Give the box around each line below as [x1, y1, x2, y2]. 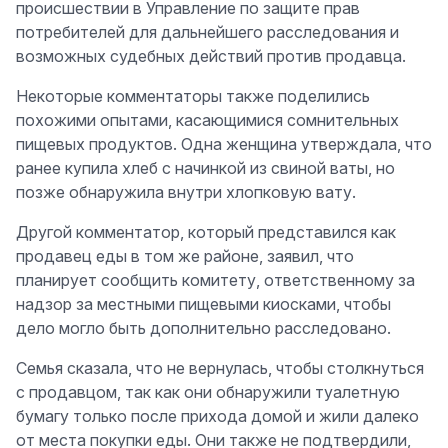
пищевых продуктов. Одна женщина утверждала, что [16, 134, 432, 155]
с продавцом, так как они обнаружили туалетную [16, 382, 400, 403]
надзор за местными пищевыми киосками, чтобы [16, 294, 391, 315]
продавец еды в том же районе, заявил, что [16, 246, 354, 267]
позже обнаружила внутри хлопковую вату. [16, 182, 356, 203]
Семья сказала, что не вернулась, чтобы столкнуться [16, 358, 424, 379]
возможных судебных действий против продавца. [16, 46, 406, 67]
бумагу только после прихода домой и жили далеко [16, 406, 419, 427]
